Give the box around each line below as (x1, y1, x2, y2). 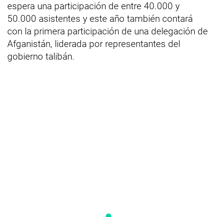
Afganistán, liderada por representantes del (7, 38, 180, 49)
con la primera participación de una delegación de (7, 25, 208, 37)
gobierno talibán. (7, 50, 75, 62)
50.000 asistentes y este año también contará (7, 13, 193, 24)
